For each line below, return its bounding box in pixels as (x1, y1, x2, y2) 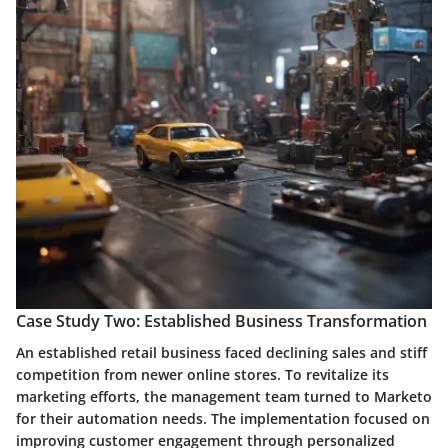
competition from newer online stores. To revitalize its (16, 364, 389, 384)
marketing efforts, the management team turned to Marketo (16, 386, 432, 406)
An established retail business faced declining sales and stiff (16, 342, 427, 362)
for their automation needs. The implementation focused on (16, 408, 430, 428)
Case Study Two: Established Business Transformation (16, 309, 427, 332)
